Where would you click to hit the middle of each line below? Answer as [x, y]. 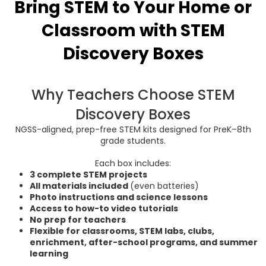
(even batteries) [164, 186]
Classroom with [111, 31]
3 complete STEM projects [88, 175]
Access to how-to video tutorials [104, 209]
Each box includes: [133, 164]
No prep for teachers [78, 220]
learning [49, 254]
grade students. [133, 141]
